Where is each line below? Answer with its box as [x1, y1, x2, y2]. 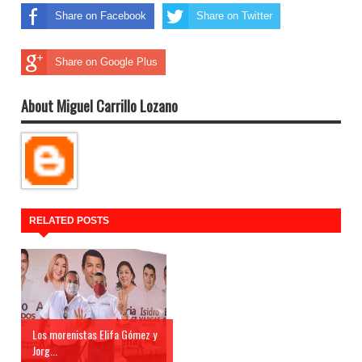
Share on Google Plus [55, 55, 158, 68]
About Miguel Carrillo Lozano [21, 95, 178, 116]
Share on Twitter [196, 9, 272, 22]
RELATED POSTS [29, 215, 109, 227]
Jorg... [32, 341, 57, 359]
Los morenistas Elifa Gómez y [32, 325, 157, 343]
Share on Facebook [55, 9, 146, 22]
